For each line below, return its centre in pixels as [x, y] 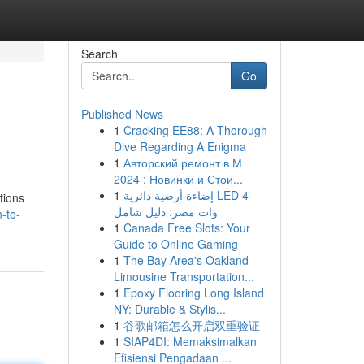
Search [99, 54]
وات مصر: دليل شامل [165, 211]
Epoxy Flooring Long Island [193, 292]
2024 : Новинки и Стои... [178, 179]
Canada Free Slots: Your [186, 227]
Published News [122, 114]
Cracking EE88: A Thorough [195, 130]
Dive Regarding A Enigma [180, 146]
